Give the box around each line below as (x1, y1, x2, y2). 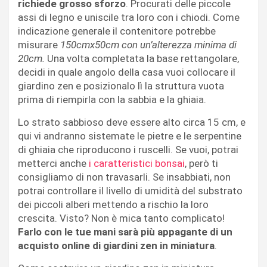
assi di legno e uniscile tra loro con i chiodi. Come (18, 11, 240, 23)
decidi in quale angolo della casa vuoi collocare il (18, 66, 235, 78)
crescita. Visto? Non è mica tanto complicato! (18, 212, 225, 224)
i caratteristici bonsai (89, 157, 185, 169)
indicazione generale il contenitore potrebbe (18, 24, 216, 37)
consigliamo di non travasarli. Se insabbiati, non (18, 170, 231, 183)
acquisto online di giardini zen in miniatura (18, 239, 215, 252)
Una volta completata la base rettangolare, (45, 52, 239, 64)
